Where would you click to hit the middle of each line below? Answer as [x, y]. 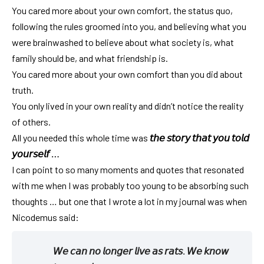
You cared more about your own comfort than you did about [127, 74]
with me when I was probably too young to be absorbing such [130, 185]
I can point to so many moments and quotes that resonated [128, 169]
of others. [31, 121]
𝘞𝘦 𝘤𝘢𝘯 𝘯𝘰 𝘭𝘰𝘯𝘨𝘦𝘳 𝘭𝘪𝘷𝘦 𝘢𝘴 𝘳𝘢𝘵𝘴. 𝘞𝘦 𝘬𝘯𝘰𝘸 [141, 250]
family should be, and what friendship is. [90, 58]
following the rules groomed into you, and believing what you [129, 26]
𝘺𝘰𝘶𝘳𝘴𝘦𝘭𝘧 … [36, 153]
